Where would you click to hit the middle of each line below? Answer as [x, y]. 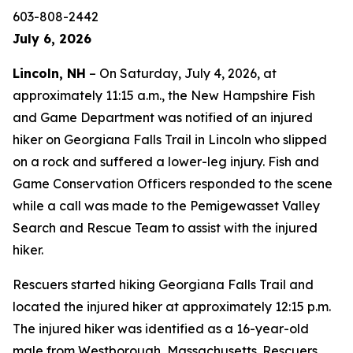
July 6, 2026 [52, 39]
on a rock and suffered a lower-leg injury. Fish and [166, 162]
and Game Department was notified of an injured [163, 117]
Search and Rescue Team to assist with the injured [165, 228]
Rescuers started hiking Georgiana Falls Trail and [163, 284]
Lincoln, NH [49, 73]
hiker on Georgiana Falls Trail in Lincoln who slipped [170, 139]
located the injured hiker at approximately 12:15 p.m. [172, 307]
